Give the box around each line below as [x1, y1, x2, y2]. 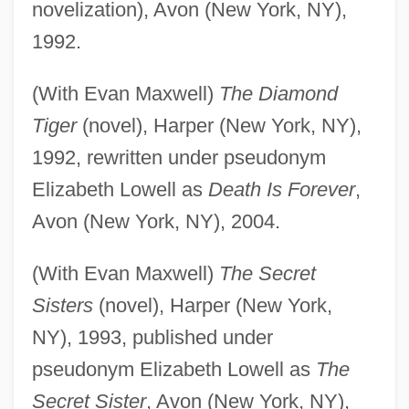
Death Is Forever [207, 177, 355, 201]
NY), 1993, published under [31, 325, 273, 349]
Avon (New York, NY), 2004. [31, 209, 280, 233]
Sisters [31, 293, 93, 317]
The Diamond [218, 81, 338, 105]
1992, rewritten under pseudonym [31, 145, 326, 169]
